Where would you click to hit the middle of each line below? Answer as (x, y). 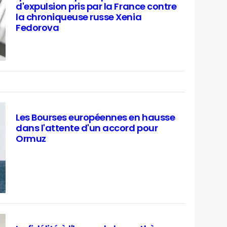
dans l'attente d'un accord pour (87, 128)
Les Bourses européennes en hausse (96, 118)
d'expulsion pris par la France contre (96, 7)
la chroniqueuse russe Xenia (79, 17)
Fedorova (37, 28)
